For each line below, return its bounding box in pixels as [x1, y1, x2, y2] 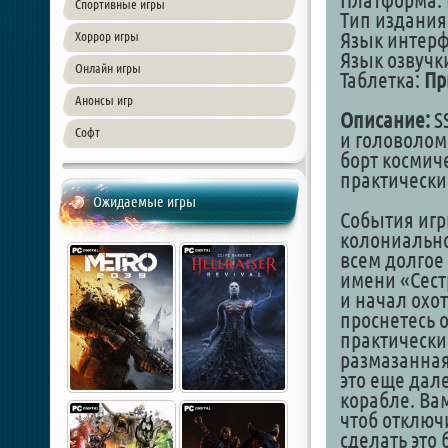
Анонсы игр [75, 93, 133, 107]
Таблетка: [340, 68, 424, 92]
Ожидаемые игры [93, 193, 196, 210]
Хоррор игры [75, 29, 139, 43]
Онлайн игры [75, 61, 141, 75]
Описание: [340, 108, 430, 132]
